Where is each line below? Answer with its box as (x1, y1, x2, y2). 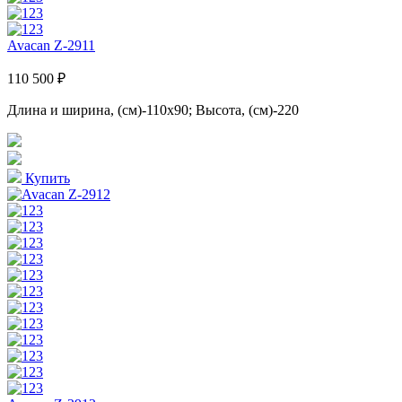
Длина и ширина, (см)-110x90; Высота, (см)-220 (7, 101, 299, 118)
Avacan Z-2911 (7, 37, 95, 53)
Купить (22, 170, 70, 186)
